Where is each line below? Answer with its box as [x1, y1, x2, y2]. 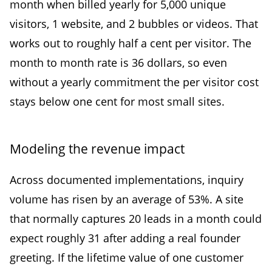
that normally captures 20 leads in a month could [10, 211, 262, 226]
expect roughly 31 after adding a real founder [10, 230, 240, 245]
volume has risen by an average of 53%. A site [10, 191, 243, 206]
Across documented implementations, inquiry [10, 172, 243, 187]
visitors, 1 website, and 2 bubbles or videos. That [10, 16, 258, 31]
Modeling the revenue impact [10, 140, 185, 157]
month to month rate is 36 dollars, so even [10, 55, 227, 70]
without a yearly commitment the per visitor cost [10, 74, 259, 89]
